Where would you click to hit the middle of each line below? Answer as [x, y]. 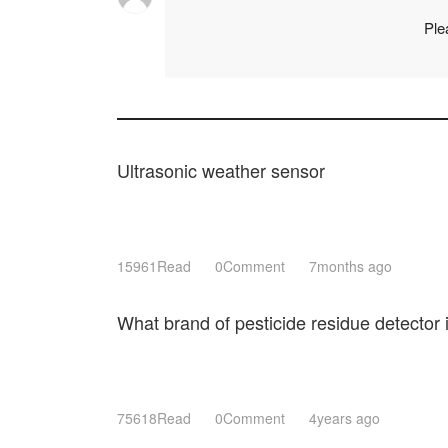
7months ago [350, 266]
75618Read [154, 418]
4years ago [344, 418]
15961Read [154, 266]
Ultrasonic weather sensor [221, 170]
